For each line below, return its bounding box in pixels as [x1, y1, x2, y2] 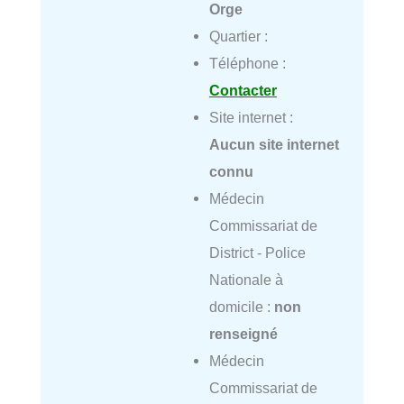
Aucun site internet [208, 135, 339, 152]
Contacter [208, 81, 277, 98]
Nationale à [208, 271, 283, 288]
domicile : [208, 298, 274, 315]
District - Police [208, 243, 306, 261]
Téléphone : [208, 54, 286, 71]
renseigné [208, 325, 278, 342]
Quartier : [208, 27, 268, 44]
